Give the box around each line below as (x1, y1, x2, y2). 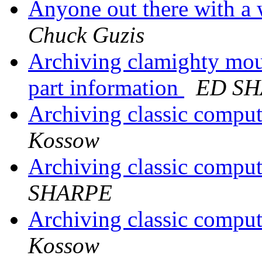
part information (28, 75, 184, 101)
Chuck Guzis (28, 22, 144, 48)
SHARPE (28, 180, 112, 206)
